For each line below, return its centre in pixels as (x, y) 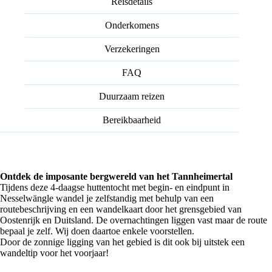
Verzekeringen (132, 49)
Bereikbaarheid (132, 120)
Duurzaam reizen (132, 96)
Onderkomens (132, 25)
